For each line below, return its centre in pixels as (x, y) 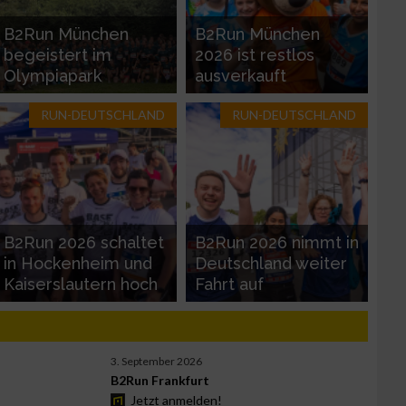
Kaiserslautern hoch (81, 284)
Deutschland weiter (271, 263)
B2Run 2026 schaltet (84, 242)
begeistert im (58, 54)
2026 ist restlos (255, 54)
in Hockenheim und (78, 263)
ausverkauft (241, 75)
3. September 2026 (157, 361)
